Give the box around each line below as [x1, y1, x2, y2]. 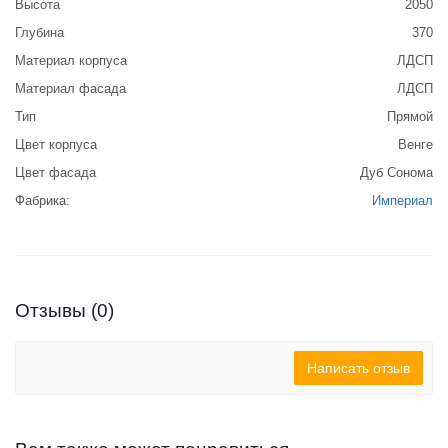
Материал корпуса [15, 53, 127, 68]
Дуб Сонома [360, 165, 433, 180]
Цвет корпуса [15, 137, 97, 152]
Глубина [15, 25, 64, 40]
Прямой [387, 109, 433, 124]
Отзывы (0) [15, 300, 114, 321]
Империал [372, 193, 433, 208]
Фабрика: [15, 193, 70, 208]
